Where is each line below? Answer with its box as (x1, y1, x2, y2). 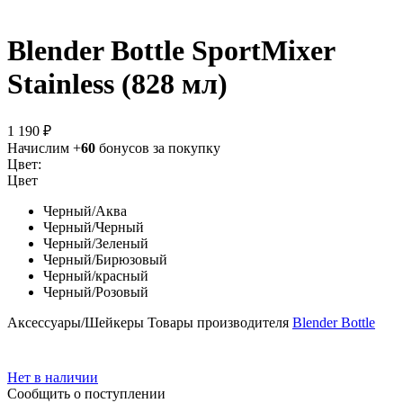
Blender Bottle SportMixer (7, 34, 335, 67)
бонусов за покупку (95, 139, 220, 156)
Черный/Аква (43, 202, 127, 219)
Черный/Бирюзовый (43, 251, 167, 267)
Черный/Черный (43, 219, 144, 235)
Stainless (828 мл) (7, 67, 228, 101)
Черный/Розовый (43, 283, 148, 300)
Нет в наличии (7, 369, 98, 385)
